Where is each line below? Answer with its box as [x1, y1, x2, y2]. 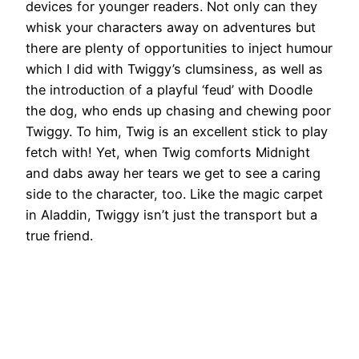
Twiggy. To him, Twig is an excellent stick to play [26, 123, 328, 139]
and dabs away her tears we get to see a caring [26, 164, 321, 181]
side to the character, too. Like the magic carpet [26, 185, 323, 202]
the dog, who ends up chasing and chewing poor [26, 102, 331, 119]
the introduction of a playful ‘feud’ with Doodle [26, 81, 313, 98]
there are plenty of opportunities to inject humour [26, 39, 333, 56]
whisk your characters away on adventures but [26, 18, 316, 35]
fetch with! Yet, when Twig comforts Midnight [26, 143, 310, 160]
